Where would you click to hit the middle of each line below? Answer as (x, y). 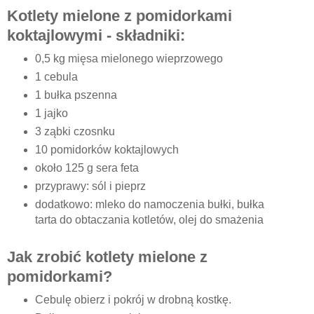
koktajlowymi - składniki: (96, 36)
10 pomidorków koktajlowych (107, 150)
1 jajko (51, 114)
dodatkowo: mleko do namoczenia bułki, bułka (149, 204)
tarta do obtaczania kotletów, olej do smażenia (149, 219)
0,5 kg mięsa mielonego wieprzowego (129, 59)
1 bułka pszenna (76, 95)
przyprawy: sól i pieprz (90, 186)
